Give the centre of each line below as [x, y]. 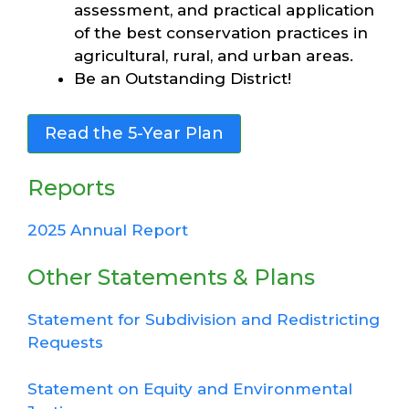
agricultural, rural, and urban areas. [214, 56]
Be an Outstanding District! [183, 79]
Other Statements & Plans [171, 278]
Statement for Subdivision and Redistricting [204, 320]
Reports [71, 187]
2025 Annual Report [108, 230]
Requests [65, 343]
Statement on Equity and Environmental [190, 388]
